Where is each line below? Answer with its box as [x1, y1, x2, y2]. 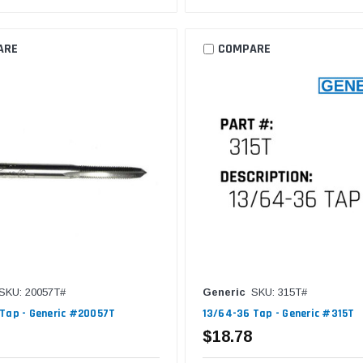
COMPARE [217, 40, 271, 58]
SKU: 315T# [250, 285, 307, 298]
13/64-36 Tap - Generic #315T [202, 305, 355, 321]
